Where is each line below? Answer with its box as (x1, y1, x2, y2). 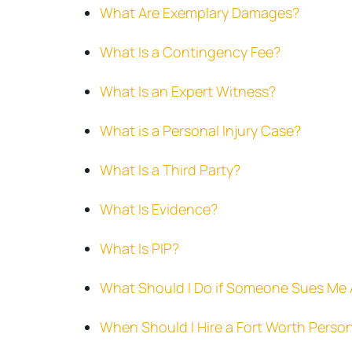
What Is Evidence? (100, 200, 218, 218)
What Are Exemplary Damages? (100, 3, 299, 22)
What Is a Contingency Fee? (100, 42, 280, 61)
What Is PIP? (100, 239, 179, 258)
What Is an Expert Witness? (100, 82, 279, 101)
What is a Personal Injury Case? (100, 121, 301, 140)
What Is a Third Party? (100, 160, 240, 179)
